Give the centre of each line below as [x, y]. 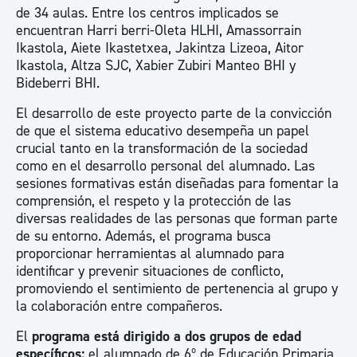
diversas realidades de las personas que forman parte [177, 219]
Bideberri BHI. [58, 83]
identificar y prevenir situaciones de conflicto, [150, 271]
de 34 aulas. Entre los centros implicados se [147, 13]
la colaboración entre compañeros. [119, 306]
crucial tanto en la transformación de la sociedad [162, 149]
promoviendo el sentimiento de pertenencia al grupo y [177, 289]
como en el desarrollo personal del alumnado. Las [165, 166]
